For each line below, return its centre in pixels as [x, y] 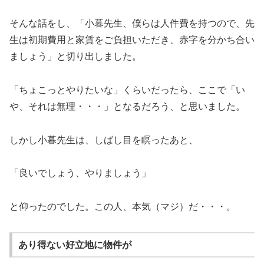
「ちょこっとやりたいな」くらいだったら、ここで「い [127, 90]
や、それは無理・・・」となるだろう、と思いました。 [127, 106]
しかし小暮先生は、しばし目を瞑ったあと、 [104, 140]
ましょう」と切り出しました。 [75, 57]
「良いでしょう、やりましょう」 [80, 173]
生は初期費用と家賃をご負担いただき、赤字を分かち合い [132, 40]
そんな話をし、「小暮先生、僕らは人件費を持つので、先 [132, 24]
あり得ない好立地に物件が [75, 245]
